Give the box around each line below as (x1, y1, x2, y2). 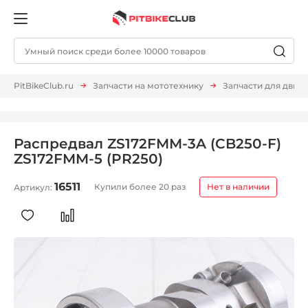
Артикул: (14, 182, 54, 193)
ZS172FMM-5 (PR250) (14, 151, 163, 168)
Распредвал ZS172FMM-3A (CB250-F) (14, 135, 281, 153)
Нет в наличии (207, 181, 269, 192)
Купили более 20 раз (93, 181, 186, 192)
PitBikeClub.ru (14, 80, 74, 91)
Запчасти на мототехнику (93, 80, 203, 91)
